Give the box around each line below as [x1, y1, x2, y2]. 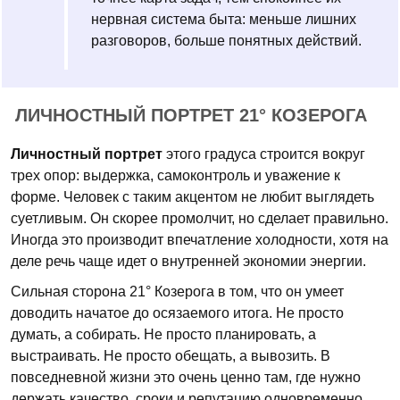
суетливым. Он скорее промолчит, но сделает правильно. [11, 211, 388, 226]
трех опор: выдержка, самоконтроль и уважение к [11, 168, 340, 183]
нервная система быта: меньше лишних [91, 12, 356, 27]
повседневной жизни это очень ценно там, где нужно [11, 370, 361, 385]
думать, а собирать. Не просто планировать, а [11, 327, 316, 342]
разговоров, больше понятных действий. [91, 33, 362, 48]
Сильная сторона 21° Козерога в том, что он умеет [11, 284, 344, 299]
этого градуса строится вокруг [162, 146, 365, 162]
